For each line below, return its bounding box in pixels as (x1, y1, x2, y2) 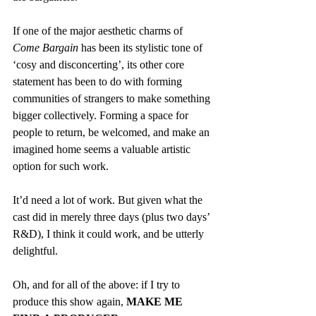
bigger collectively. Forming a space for (13, 109, 191, 121)
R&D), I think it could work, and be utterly (13, 228, 207, 240)
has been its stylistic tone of (78, 42, 205, 54)
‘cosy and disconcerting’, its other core (13, 59, 187, 71)
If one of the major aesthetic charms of (13, 25, 186, 37)
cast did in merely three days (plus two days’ (13, 211, 212, 223)
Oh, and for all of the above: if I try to (13, 279, 183, 291)
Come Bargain (13, 42, 78, 54)
